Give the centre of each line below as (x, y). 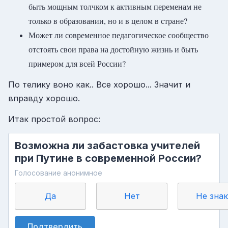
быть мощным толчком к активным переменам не (115, 7)
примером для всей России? (77, 64)
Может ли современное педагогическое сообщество (119, 35)
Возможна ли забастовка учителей (107, 146)
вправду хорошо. (44, 98)
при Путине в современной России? (108, 159)
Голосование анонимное (59, 173)
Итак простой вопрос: (54, 119)
